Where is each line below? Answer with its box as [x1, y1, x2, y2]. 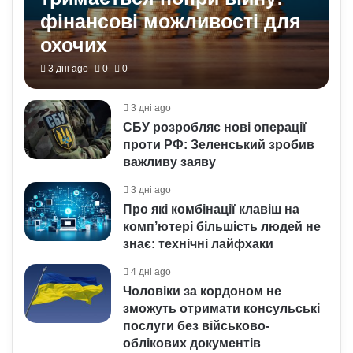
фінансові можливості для [40, 10, 302, 32]
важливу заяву [123, 155, 217, 169]
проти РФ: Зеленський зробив [123, 138, 315, 151]
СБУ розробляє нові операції [123, 121, 307, 134]
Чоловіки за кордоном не [123, 284, 282, 298]
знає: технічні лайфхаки [123, 237, 274, 251]
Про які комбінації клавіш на [123, 203, 300, 216]
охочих [40, 34, 108, 56]
